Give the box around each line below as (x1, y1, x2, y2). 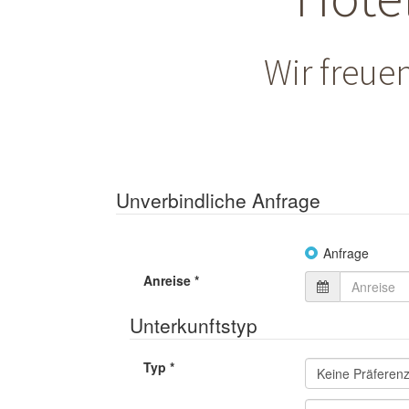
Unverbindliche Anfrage (116, 185, 320, 214)
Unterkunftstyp (130, 311, 257, 340)
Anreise (143, 271, 194, 290)
